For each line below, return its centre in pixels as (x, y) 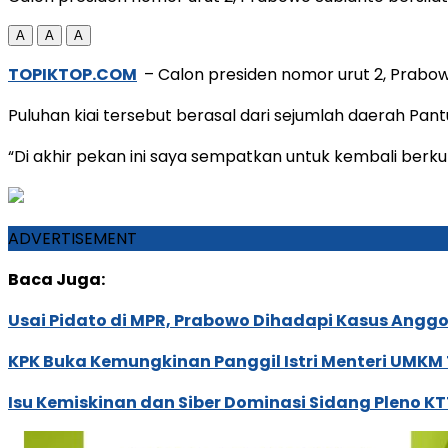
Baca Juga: (56, 279)
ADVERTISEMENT (72, 238)
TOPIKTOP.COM (72, 74)
